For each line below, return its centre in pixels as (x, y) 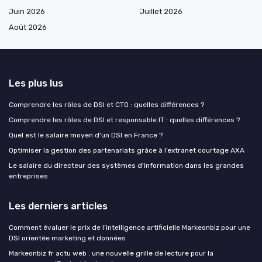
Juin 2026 (27, 12)
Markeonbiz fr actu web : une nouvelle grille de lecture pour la (111, 254)
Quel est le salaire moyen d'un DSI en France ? (86, 135)
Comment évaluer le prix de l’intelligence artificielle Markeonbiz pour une (130, 228)
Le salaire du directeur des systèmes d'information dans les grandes (126, 166)
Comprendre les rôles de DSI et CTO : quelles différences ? (106, 105)
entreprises (28, 176)
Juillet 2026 (161, 12)
